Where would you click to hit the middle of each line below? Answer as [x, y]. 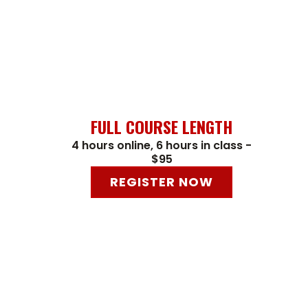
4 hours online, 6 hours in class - [162, 146]
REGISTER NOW [162, 182]
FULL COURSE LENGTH [162, 127]
